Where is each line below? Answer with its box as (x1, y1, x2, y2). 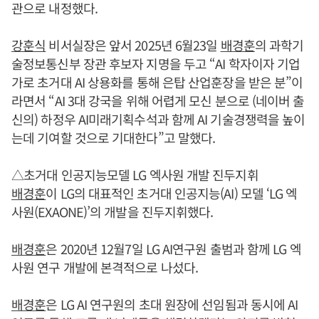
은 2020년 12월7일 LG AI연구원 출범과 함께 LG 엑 (46, 239, 301, 258)
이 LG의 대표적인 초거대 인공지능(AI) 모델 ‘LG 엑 (46, 184, 298, 202)
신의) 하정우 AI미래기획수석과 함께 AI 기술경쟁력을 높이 (11, 110, 305, 128)
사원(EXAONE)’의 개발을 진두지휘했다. (11, 202, 214, 221)
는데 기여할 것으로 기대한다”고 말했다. (11, 128, 216, 147)
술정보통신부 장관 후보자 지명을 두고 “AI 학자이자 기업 (11, 54, 300, 73)
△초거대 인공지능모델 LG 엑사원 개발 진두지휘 (11, 165, 258, 184)
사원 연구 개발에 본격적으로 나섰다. (11, 258, 198, 276)
